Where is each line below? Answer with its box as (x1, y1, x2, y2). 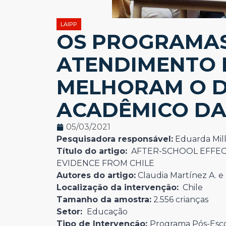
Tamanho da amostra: (56, 195, 151, 204)
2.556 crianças (151, 195, 208, 204)
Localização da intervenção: (56, 183, 179, 192)
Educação (85, 207, 128, 216)
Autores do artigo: (56, 171, 136, 180)
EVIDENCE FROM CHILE (56, 158, 154, 168)
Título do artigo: (56, 146, 127, 156)
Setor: (56, 207, 85, 216)
